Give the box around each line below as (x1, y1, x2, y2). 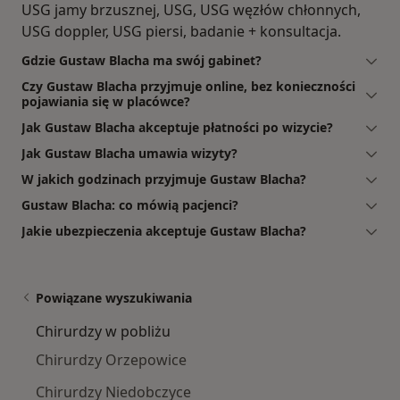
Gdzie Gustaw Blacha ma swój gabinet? (21, 51, 262, 69)
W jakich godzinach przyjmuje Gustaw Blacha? (21, 170, 306, 187)
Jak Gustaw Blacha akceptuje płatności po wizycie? (21, 118, 333, 136)
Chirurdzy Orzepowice (36, 349, 187, 370)
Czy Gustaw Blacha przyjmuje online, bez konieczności (21, 77, 355, 95)
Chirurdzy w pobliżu (36, 321, 171, 341)
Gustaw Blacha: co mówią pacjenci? (21, 196, 238, 213)
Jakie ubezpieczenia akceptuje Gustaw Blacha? (21, 221, 306, 239)
